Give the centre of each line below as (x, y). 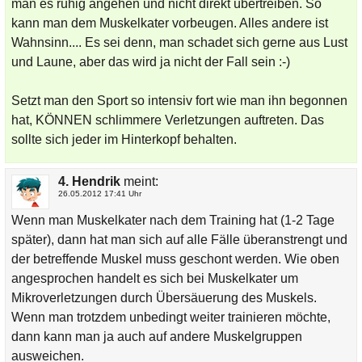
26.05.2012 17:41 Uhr (99, 193)
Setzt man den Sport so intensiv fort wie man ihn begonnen (179, 100)
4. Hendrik (89, 181)
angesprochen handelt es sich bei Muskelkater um (154, 278)
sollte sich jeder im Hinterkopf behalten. (124, 139)
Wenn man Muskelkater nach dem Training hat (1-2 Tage (173, 220)
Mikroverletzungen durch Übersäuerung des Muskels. (164, 297)
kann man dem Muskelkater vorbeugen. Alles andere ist (169, 23)
